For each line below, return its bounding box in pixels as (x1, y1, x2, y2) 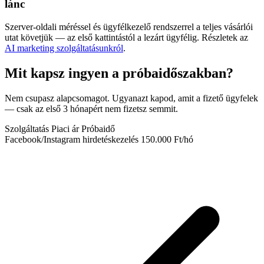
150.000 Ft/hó (141, 134, 193, 144)
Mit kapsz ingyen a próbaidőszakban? (5, 65, 233, 81)
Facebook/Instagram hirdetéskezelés (5, 134, 138, 144)
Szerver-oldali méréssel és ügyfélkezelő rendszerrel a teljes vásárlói (5, 22, 253, 32)
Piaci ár (51, 124, 79, 134)
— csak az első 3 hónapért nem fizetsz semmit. (5, 104, 178, 114)
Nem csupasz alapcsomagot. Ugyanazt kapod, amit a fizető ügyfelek (5, 93, 258, 103)
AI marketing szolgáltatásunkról (5, 43, 123, 54)
